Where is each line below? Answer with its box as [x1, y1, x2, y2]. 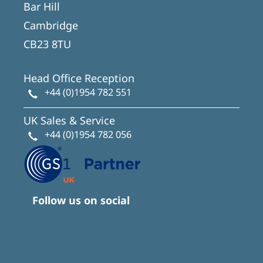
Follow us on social [32, 193, 130, 207]
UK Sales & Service [23, 113, 115, 127]
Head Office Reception [23, 71, 134, 85]
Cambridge [23, 18, 78, 32]
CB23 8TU [23, 37, 71, 51]
